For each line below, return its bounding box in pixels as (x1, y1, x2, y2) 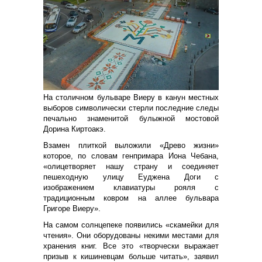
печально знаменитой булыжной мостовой (43, 113, 219, 123)
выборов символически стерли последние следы (43, 103, 219, 112)
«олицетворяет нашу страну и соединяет (43, 161, 219, 171)
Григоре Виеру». (43, 204, 101, 213)
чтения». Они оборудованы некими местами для (43, 230, 219, 240)
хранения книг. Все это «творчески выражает (43, 241, 219, 250)
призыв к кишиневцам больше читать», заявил (43, 251, 219, 261)
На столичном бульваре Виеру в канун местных (43, 92, 219, 102)
